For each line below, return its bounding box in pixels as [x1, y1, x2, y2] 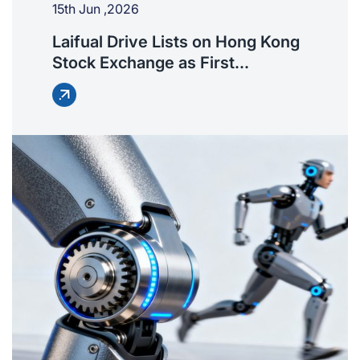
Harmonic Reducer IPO [52, 74, 225, 94]
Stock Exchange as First [52, 53, 235, 73]
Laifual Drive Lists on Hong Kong [52, 32, 300, 52]
